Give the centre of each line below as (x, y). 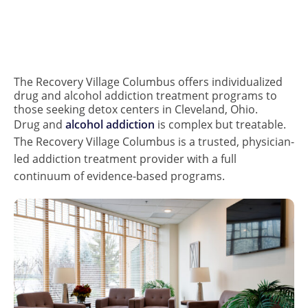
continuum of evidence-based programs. (119, 176)
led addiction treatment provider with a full (125, 159)
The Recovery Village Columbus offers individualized (148, 82)
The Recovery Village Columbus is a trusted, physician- (154, 142)
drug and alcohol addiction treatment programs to (145, 96)
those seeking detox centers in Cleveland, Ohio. (136, 109)
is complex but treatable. (220, 124)
